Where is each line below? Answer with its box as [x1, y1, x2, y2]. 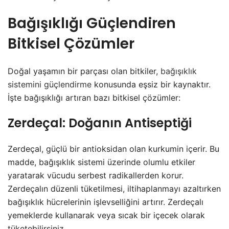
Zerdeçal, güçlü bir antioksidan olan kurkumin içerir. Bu [8, 144, 219, 154]
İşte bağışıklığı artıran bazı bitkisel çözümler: [8, 93, 180, 103]
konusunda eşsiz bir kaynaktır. [91, 79, 211, 90]
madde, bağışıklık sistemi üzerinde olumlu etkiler [8, 157, 195, 168]
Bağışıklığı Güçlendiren [8, 13, 176, 34]
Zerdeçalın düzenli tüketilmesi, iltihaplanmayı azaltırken [8, 184, 221, 194]
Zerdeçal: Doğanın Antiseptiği [8, 114, 192, 132]
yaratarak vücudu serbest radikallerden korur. [8, 170, 184, 181]
